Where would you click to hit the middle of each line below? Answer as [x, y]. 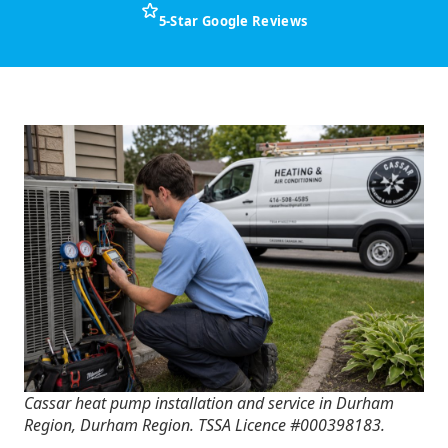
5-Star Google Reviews [233, 21]
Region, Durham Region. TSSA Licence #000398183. [204, 424]
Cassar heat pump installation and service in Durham [209, 402]
